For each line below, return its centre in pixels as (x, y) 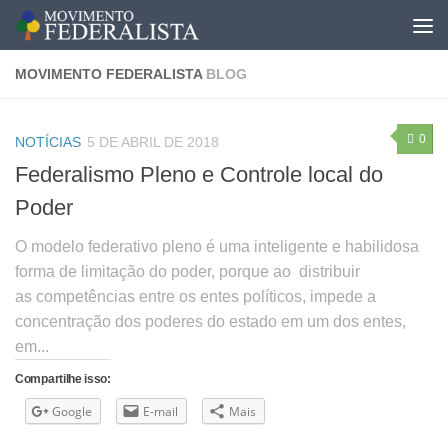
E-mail (160, 412)
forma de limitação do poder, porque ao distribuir (187, 272)
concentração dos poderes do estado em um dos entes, (210, 322)
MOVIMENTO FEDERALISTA (110, 74)
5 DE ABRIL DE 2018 (153, 142)
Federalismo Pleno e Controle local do (199, 175)
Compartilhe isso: (63, 379)
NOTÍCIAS (48, 142)
